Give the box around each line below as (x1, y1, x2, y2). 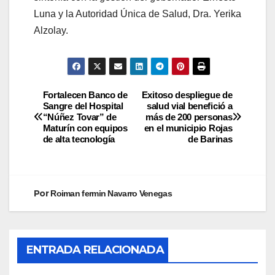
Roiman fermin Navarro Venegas (50, 188, 172, 198)
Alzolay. (34, 25, 68, 36)
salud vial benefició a (147, 100, 233, 111)
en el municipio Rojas (144, 122, 233, 133)
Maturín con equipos (42, 122, 128, 133)
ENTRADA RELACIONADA (26, 242, 164, 257)
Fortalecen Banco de (42, 89, 128, 100)
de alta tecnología (42, 133, 115, 144)
